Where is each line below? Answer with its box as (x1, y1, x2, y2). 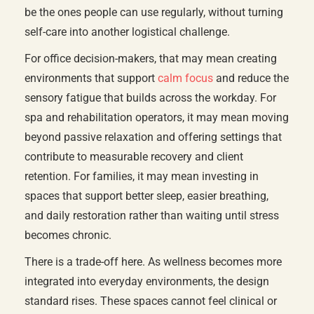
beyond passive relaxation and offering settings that (25, 130, 282, 144)
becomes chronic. (25, 228, 111, 242)
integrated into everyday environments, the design (25, 275, 269, 288)
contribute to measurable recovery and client (25, 150, 243, 163)
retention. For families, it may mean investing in (25, 170, 259, 183)
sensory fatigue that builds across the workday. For (25, 91, 276, 104)
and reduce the (213, 71, 289, 85)
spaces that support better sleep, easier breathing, (25, 189, 268, 203)
